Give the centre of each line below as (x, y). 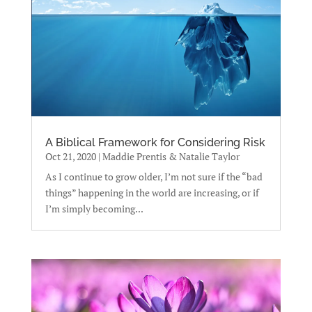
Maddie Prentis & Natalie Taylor (171, 157)
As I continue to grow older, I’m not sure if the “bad (154, 177)
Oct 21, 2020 (70, 157)
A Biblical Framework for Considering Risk (155, 143)
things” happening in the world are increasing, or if (152, 193)
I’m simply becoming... (94, 209)
